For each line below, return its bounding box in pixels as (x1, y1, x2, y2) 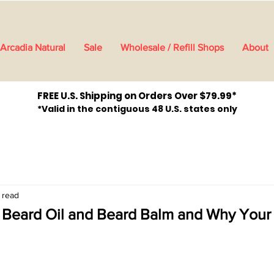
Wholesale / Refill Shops (120, 42, 224, 53)
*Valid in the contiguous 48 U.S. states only (37, 103, 237, 116)
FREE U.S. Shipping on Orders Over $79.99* (37, 89, 237, 103)
